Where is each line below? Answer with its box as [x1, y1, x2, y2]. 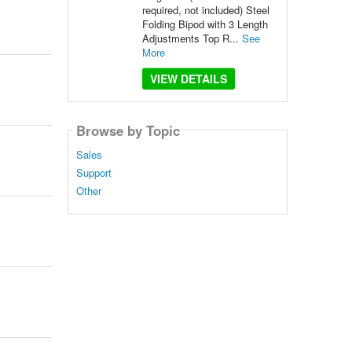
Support [75, 165, 112, 181]
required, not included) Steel [141, 2, 269, 17]
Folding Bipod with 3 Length [141, 16, 268, 31]
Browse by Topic [75, 120, 180, 140]
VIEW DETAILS [149, 71, 227, 86]
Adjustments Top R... [141, 31, 242, 46]
